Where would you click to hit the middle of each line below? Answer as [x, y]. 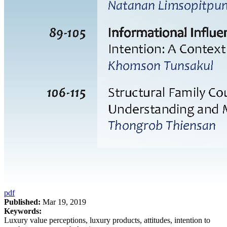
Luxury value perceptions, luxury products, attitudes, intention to [107, 220]
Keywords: [23, 211]
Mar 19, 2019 [63, 202]
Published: [22, 202]
